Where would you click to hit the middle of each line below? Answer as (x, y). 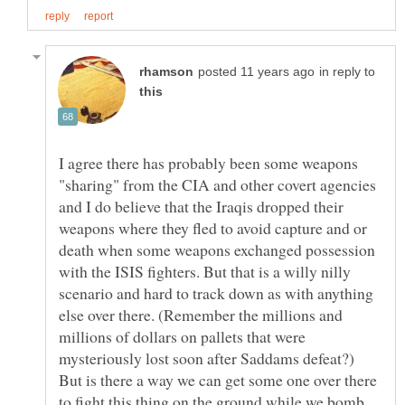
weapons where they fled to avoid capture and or (213, 227)
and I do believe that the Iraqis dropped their (201, 206)
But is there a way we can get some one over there (218, 379)
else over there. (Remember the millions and (201, 314)
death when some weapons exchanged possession (217, 249)
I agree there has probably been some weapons (208, 162)
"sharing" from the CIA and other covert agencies (217, 184)
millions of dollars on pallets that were (182, 336)
